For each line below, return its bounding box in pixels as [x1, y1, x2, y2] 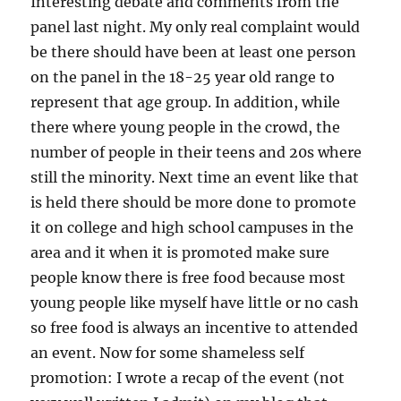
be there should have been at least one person [30, 43, 357, 62]
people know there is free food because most [30, 269, 346, 287]
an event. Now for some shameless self [30, 344, 305, 363]
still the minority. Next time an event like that [30, 168, 360, 187]
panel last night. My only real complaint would [30, 18, 361, 37]
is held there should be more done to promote [30, 193, 357, 212]
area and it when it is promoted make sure [30, 243, 330, 262]
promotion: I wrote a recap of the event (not [30, 369, 346, 388]
